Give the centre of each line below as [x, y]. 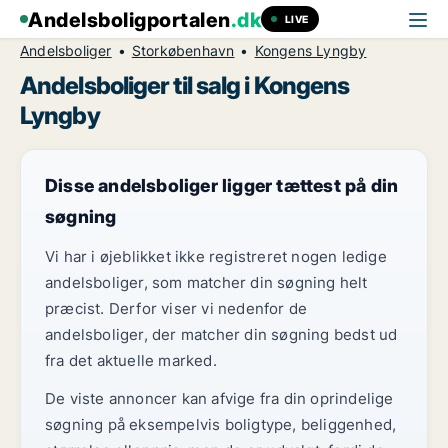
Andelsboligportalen [129, 20]
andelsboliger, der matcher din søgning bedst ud [221, 334]
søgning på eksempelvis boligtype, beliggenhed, [221, 424]
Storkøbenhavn [183, 50]
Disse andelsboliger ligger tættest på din [222, 185]
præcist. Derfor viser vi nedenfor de [176, 308]
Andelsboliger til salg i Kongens [185, 85]
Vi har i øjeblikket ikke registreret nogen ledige [216, 256]
